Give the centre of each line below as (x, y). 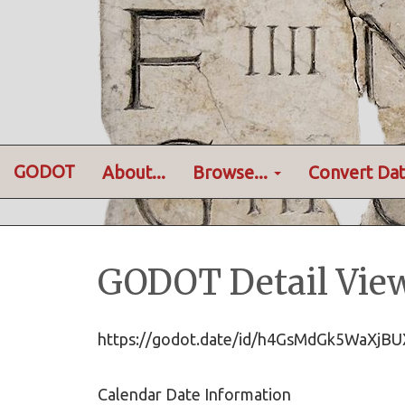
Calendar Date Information (194, 394)
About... (134, 172)
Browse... (232, 172)
